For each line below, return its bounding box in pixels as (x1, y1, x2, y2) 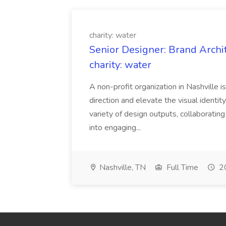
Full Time (164, 162, 198, 173)
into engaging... (89, 122, 141, 133)
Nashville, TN (97, 162, 146, 173)
